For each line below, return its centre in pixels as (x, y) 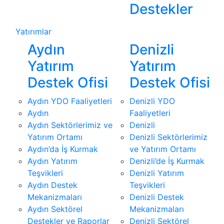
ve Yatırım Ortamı (163, 149)
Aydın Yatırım (52, 161)
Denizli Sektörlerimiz (168, 137)
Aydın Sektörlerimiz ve (70, 125)
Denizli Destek (157, 197)
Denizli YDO (152, 101)
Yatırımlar (33, 32)
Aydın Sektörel (55, 209)
